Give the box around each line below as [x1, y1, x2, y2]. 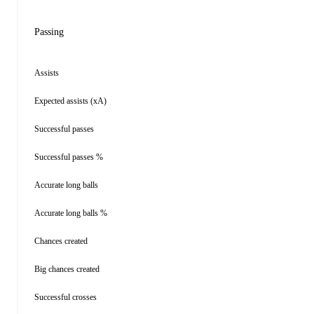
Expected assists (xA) [34, 96, 107, 106]
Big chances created [34, 264, 100, 274]
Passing [34, 27, 64, 37]
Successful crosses [34, 292, 97, 302]
